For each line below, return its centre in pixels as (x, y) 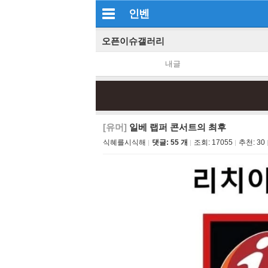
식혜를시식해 (124, 142)
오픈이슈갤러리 (133, 41)
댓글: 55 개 (170, 142)
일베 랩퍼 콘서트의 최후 (176, 127)
